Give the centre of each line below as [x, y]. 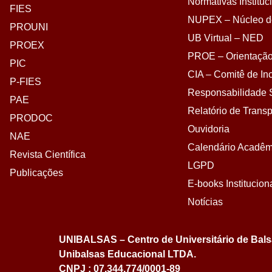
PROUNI [29, 27]
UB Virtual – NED [225, 38]
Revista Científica [48, 155]
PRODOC [31, 118]
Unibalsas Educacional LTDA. [127, 254]
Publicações [36, 173]
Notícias [205, 202]
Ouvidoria [208, 129]
